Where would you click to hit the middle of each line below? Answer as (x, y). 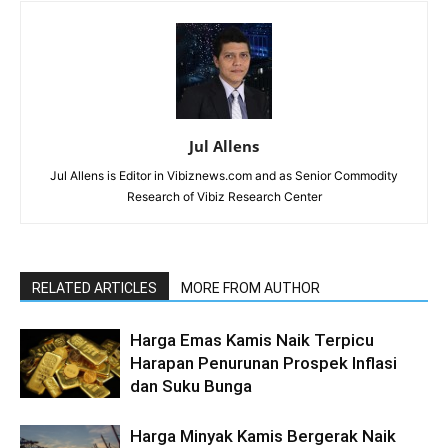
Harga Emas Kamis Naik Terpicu (252, 339)
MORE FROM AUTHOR (250, 287)
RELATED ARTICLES (94, 287)
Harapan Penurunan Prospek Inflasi (263, 362)
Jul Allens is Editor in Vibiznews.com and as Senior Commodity (224, 175)
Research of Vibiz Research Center (224, 196)
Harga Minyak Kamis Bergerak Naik (263, 435)
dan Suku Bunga (191, 385)
